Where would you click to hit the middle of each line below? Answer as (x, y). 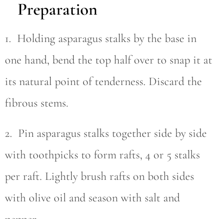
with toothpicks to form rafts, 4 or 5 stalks (102, 155)
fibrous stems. (37, 103)
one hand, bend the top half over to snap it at (109, 60)
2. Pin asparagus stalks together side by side (106, 133)
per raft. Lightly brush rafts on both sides (99, 176)
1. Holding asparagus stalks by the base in (101, 38)
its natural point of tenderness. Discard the (103, 81)
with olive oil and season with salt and (92, 198)
